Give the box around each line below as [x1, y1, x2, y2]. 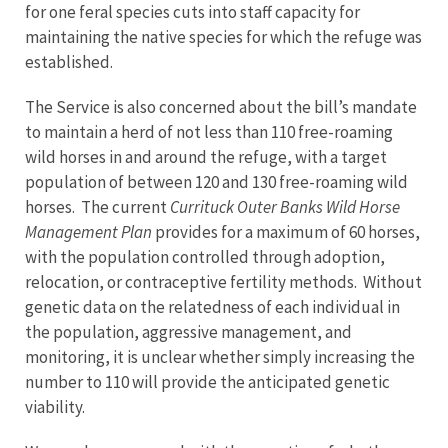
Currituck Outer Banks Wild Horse [170, 196, 400, 218]
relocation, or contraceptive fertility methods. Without [25, 271, 422, 293]
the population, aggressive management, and [25, 321, 352, 343]
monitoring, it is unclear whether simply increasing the [25, 346, 415, 368]
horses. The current [25, 196, 170, 218]
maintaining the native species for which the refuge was [25, 26, 422, 48]
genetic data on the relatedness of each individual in [25, 296, 400, 318]
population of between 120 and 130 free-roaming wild [25, 171, 408, 193]
